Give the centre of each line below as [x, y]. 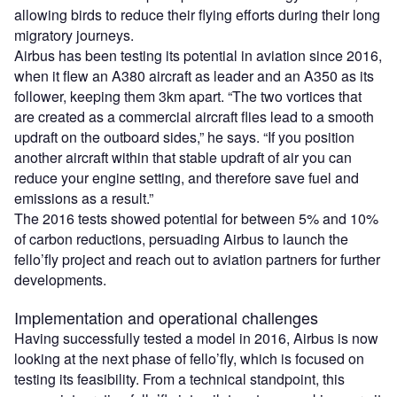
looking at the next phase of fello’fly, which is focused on [189, 359]
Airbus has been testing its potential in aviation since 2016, [198, 56]
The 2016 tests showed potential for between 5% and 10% [196, 219]
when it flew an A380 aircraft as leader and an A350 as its [194, 76]
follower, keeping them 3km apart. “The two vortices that [188, 97]
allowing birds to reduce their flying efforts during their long [197, 15]
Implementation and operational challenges [166, 318]
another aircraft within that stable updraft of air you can [183, 158]
